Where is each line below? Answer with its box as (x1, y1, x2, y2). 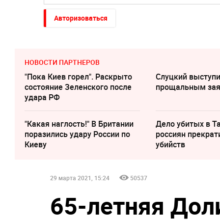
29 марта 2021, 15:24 (50, 173, 110, 182)
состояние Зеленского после (25, 81, 132, 92)
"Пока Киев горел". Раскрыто (25, 71, 132, 82)
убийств (156, 138, 186, 150)
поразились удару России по (25, 128, 130, 139)
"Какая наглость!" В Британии (25, 118, 134, 129)
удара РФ (25, 91, 60, 103)
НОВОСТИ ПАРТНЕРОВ (25, 57, 100, 67)
